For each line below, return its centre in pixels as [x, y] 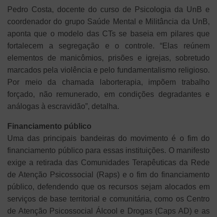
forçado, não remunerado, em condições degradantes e [108, 94]
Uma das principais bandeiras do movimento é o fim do [108, 138]
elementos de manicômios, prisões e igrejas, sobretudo [108, 58]
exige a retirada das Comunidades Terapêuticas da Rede [108, 162]
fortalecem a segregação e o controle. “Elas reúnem [108, 46]
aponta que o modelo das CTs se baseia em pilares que [108, 33]
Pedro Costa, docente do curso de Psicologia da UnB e [108, 9]
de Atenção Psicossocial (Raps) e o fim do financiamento [108, 174]
